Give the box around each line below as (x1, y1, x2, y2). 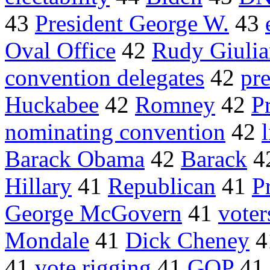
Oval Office (5, 37, 116, 64)
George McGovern (5, 200, 182, 227)
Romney (135, 92, 215, 118)
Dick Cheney (125, 227, 250, 254)
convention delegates (5, 64, 204, 91)
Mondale (5, 227, 89, 254)
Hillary (5, 173, 72, 199)
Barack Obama (5, 146, 145, 172)
